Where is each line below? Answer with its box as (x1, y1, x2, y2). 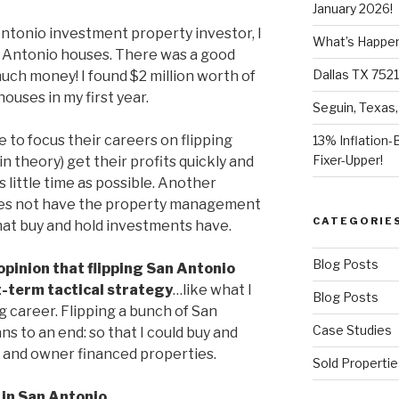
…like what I (173, 281, 252, 299)
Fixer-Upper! (312, 152, 383, 168)
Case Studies (312, 322, 392, 338)
